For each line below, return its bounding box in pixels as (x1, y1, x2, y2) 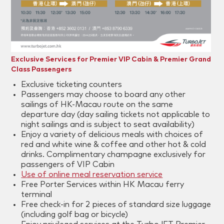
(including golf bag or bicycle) (21, 210, 128, 219)
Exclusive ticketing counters (21, 80, 122, 89)
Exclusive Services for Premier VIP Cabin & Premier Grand (11, 56, 211, 63)
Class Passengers (11, 66, 72, 73)
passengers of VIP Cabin (21, 160, 115, 169)
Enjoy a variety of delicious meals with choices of (21, 130, 203, 139)
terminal (21, 190, 52, 199)
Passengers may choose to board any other (21, 90, 186, 99)
